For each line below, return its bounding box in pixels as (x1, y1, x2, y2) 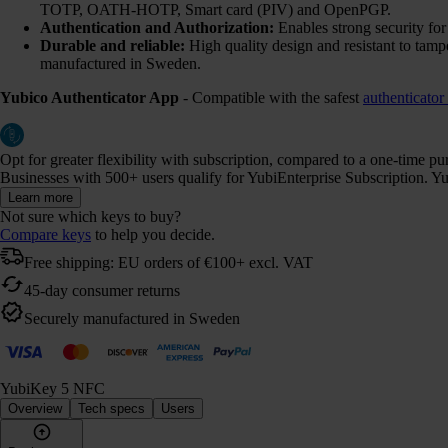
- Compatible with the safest (179, 88, 363, 106)
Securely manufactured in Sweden (24, 309, 240, 327)
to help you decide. (91, 225, 215, 243)
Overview (8, 400, 62, 416)
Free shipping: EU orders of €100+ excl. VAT (24, 253, 313, 271)
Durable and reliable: (40, 36, 185, 54)
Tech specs (78, 400, 145, 416)
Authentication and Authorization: (40, 18, 278, 36)
